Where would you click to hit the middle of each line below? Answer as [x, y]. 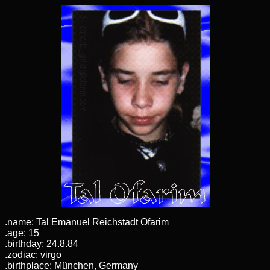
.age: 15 [22, 233]
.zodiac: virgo [33, 255]
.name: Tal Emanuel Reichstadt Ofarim [87, 222]
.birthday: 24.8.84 [42, 244]
